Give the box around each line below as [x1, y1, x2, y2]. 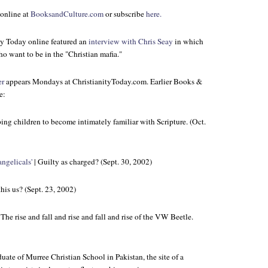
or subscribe [103, 8, 146, 19]
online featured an [26, 36, 89, 47]
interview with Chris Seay [89, 36, 173, 47]
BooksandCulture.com [31, 8, 103, 19]
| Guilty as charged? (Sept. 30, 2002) [32, 156, 152, 167]
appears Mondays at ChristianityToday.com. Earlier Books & [4, 76, 202, 87]
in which [173, 36, 203, 47]
